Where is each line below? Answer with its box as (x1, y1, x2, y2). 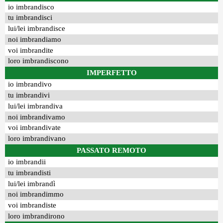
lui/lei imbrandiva (8, 102, 63, 110)
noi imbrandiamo (8, 35, 62, 43)
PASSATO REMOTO (77, 146, 146, 154)
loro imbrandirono (8, 212, 65, 220)
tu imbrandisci (8, 13, 53, 22)
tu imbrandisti (8, 168, 51, 177)
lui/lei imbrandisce (8, 24, 66, 33)
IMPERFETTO (86, 68, 137, 77)
